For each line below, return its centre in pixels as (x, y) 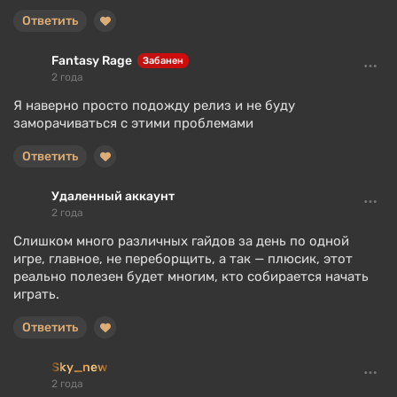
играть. (36, 295)
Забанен (163, 61)
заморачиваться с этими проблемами (133, 124)
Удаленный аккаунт (113, 197)
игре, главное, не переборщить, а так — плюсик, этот (183, 259)
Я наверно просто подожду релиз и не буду (154, 106)
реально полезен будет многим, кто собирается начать (191, 277)
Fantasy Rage (92, 61)
